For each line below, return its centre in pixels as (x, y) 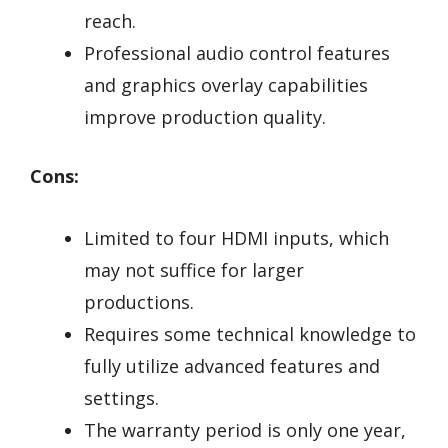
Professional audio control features (237, 52)
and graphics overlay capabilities (226, 84)
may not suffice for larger (194, 270)
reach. (110, 20)
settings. (121, 398)
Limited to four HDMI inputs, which (236, 238)
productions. (139, 302)
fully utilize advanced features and (232, 366)
